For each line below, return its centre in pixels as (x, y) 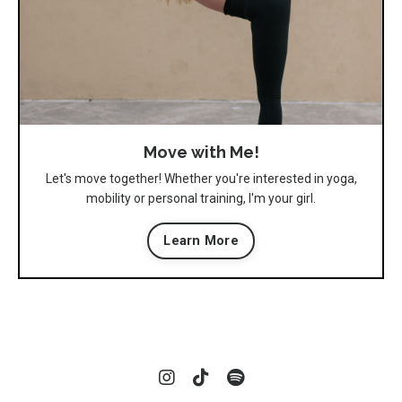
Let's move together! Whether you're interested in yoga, (201, 178)
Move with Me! (201, 152)
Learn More (201, 240)
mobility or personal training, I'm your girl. (201, 198)
